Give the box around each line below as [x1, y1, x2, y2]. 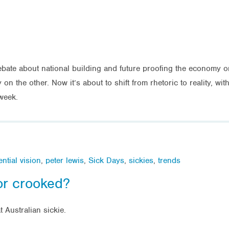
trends [158, 155, 180, 166]
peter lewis [45, 155, 84, 166]
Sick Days [88, 155, 124, 166]
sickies [129, 155, 153, 166]
